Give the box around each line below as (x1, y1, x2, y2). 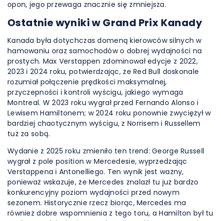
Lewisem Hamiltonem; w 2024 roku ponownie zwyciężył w (7, 108, 211, 118)
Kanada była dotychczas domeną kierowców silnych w (7, 36, 202, 45)
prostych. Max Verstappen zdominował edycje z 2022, (7, 56, 198, 66)
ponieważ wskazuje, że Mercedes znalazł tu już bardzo (7, 177, 199, 187)
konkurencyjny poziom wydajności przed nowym (7, 187, 180, 197)
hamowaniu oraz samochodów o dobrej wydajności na (7, 46, 202, 56)
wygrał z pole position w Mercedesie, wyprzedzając (7, 156, 187, 166)
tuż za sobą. (7, 129, 50, 139)
